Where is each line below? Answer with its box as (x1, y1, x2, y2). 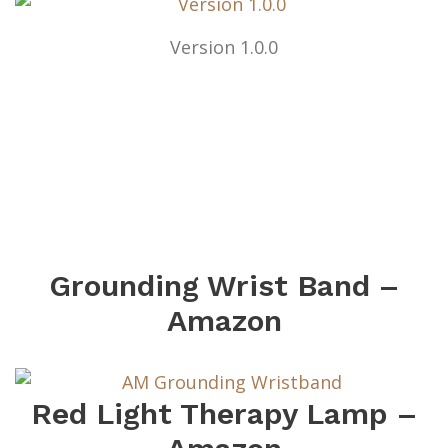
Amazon (166, 302, 282, 338)
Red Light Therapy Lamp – (31, 395, 417, 431)
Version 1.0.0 (170, 34, 278, 59)
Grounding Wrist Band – (49, 267, 399, 303)
